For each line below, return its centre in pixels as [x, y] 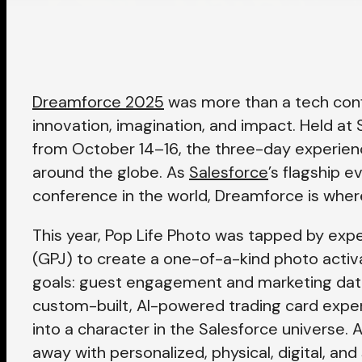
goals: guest [79, 282]
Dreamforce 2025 [98, 102]
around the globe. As [111, 172]
